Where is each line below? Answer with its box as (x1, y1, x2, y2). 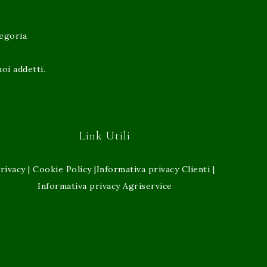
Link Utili (79, 129, 131, 143)
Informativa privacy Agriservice (38, 181, 172, 191)
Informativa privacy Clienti (96, 164, 210, 175)
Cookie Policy (33, 164, 92, 175)
